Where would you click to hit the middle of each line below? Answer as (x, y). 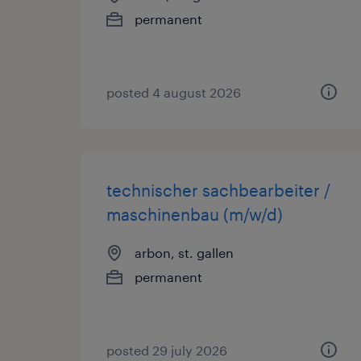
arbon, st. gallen (184, 253)
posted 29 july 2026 (167, 350)
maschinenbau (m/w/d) (195, 214)
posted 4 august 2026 (174, 92)
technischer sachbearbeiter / (218, 190)
